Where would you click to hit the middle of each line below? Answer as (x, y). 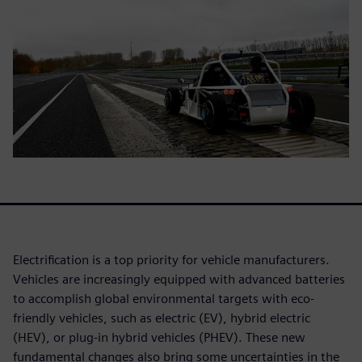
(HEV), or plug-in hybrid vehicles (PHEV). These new (159, 338)
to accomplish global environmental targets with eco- (164, 299)
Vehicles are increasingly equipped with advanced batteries (179, 280)
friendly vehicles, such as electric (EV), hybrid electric (162, 318)
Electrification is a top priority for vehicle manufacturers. (171, 260)
